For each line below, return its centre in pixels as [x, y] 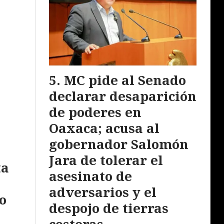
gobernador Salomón [119, 144]
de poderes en [95, 112]
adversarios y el [103, 192]
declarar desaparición [123, 96]
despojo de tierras [109, 208]
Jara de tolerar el [106, 160]
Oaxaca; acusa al [104, 128]
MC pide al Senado [125, 80]
